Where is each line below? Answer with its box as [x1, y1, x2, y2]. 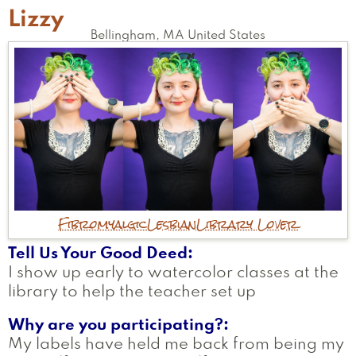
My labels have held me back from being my [8, 338, 344, 353]
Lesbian [147, 211, 196, 238]
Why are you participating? [8, 319, 223, 334]
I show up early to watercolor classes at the [8, 266, 339, 281]
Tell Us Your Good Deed [8, 247, 188, 262]
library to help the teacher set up [8, 285, 256, 300]
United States [188, 29, 265, 41]
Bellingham [91, 29, 156, 41]
